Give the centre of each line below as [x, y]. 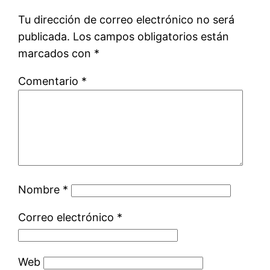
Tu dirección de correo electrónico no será [127, 19]
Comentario [50, 81]
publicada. [44, 36]
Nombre [41, 189]
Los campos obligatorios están [151, 36]
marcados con [56, 53]
